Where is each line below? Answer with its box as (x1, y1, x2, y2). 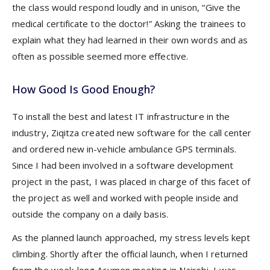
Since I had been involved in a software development (12, 159, 233, 172)
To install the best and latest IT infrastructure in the (12, 110, 230, 123)
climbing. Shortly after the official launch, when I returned (12, 247, 248, 260)
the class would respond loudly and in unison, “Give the (12, 1, 241, 14)
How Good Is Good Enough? (12, 82, 155, 97)
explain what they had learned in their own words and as (12, 34, 248, 46)
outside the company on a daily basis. (12, 208, 168, 221)
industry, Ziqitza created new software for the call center (12, 127, 252, 139)
